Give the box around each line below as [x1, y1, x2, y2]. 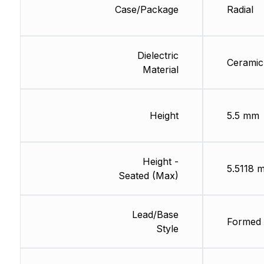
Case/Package [114, 4, 179, 16]
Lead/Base [131, 209, 179, 221]
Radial [226, 4, 253, 16]
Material [142, 64, 179, 76]
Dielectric [137, 49, 179, 62]
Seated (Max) [118, 170, 179, 182]
